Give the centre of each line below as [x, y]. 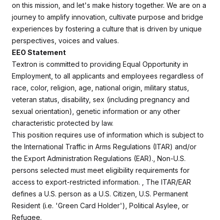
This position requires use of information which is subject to [108, 135]
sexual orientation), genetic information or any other [96, 111]
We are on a [186, 5]
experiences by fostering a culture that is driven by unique [107, 29]
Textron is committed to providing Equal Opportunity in [100, 64]
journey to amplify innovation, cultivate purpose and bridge [108, 17]
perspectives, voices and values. [65, 41]
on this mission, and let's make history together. [89, 5]
